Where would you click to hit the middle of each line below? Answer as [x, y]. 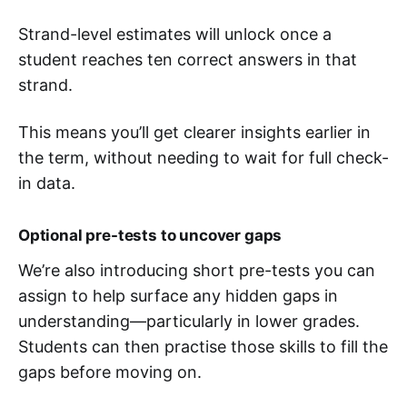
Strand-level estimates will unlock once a [175, 34]
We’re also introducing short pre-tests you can [197, 270]
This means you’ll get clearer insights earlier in [194, 132]
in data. [47, 183]
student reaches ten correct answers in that [188, 60]
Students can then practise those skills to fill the [203, 347]
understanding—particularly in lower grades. [189, 321]
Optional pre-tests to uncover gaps [150, 235]
